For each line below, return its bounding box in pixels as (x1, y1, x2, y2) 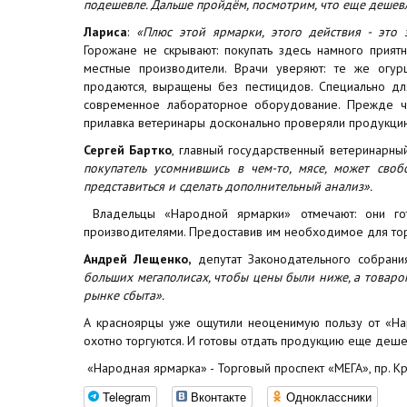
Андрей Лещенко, (84, 250, 192, 267)
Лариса (84, 23, 127, 40)
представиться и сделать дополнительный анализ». (84, 177, 372, 194)
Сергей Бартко (84, 141, 173, 158)
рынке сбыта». (84, 286, 164, 303)
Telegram (103, 387, 151, 405)
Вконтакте (191, 387, 246, 405)
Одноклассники (286, 387, 372, 405)
